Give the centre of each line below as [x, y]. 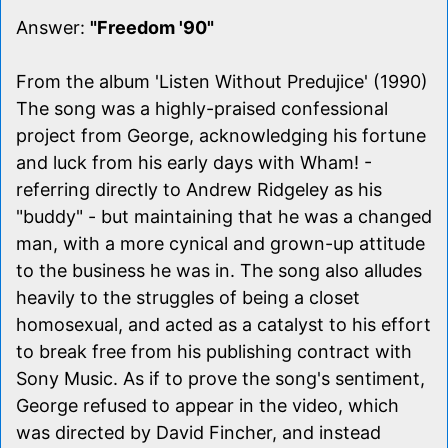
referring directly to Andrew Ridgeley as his [199, 189]
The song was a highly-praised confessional [202, 108]
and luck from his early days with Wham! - [194, 162]
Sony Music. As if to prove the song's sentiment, [220, 378]
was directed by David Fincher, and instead [198, 432]
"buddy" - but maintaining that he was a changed [224, 216]
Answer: [53, 27]
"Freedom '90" [152, 27]
